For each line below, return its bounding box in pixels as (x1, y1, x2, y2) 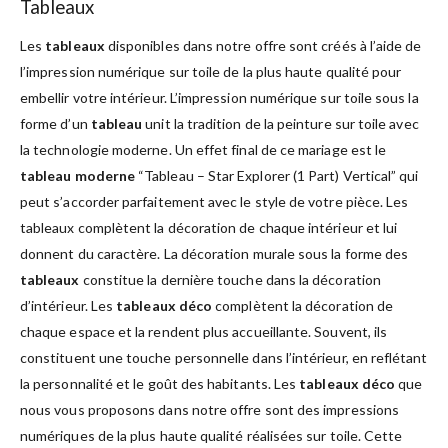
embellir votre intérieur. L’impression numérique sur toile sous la (20, 88, 419, 106)
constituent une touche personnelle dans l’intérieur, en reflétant (20, 348, 428, 366)
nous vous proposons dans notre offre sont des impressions (20, 400, 399, 418)
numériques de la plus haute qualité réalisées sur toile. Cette (20, 426, 403, 444)
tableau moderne (20, 166, 136, 184)
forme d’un (20, 114, 91, 132)
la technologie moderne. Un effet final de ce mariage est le (20, 140, 387, 158)
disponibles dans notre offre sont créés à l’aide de (104, 36, 422, 54)
